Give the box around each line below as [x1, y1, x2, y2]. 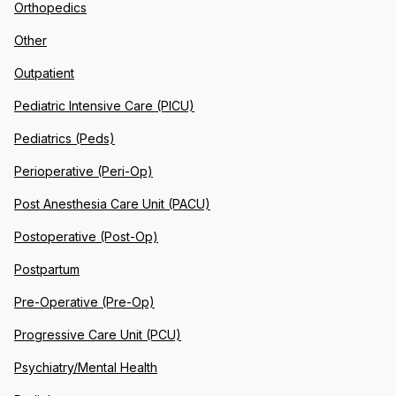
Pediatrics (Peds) [14, 130, 115, 146]
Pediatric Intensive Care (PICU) [14, 97, 194, 113]
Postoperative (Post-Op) [14, 228, 158, 244]
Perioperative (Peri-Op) [14, 163, 153, 179]
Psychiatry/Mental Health [14, 359, 157, 375]
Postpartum [14, 261, 80, 277]
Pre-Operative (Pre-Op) [14, 293, 155, 309]
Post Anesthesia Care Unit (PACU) [14, 195, 210, 211]
